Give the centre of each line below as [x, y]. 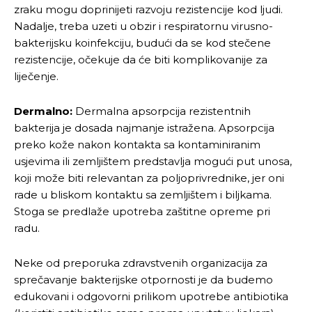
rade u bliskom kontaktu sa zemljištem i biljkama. [143, 195]
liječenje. [36, 77]
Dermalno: [43, 111]
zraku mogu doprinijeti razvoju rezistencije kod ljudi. [148, 10]
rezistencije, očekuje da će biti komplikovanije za [141, 60]
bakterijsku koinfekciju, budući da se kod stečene [142, 43]
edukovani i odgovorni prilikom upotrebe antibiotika [151, 297]
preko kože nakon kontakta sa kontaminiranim [137, 145]
